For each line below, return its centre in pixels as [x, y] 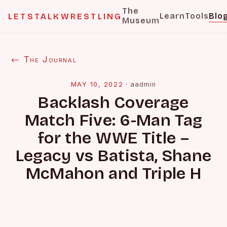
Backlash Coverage [113, 103]
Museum [141, 21]
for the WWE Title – [113, 138]
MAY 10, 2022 [97, 84]
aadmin [143, 84]
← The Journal [44, 59]
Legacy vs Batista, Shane [113, 156]
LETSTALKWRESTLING [65, 16]
